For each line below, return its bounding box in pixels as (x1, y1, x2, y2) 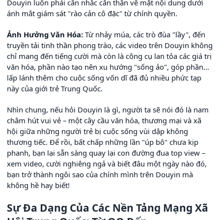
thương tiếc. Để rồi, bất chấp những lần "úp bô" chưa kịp (7, 137, 198, 147)
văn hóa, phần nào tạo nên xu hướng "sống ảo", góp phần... (7, 61, 209, 72)
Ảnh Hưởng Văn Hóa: (7, 29, 83, 39)
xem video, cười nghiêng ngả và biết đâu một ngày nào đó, (7, 158, 207, 168)
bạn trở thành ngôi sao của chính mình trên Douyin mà (7, 169, 193, 179)
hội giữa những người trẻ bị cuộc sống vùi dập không (7, 126, 188, 136)
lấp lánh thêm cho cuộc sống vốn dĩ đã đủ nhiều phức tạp (7, 72, 201, 82)
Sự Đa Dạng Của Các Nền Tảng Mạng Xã (7, 200, 208, 215)
